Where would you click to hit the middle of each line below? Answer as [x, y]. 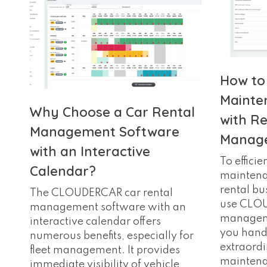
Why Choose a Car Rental [112, 112]
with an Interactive [90, 152]
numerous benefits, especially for [112, 236]
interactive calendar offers [95, 222]
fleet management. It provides [105, 251]
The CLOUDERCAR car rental [101, 193]
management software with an [108, 208]
